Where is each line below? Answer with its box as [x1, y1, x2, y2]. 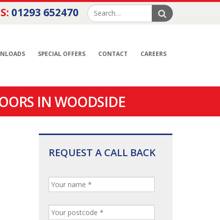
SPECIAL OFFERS [38, 50, 85, 58]
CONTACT [98, 50, 128, 58]
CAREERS [140, 50, 166, 58]
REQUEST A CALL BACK [48, 146, 156, 159]
